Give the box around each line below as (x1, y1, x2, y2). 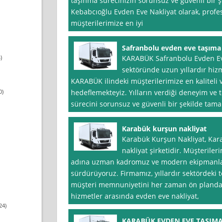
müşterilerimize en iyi (70, 18, 143, 28)
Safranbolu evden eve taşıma (121, 43, 221, 53)
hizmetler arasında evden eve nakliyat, (70, 191, 199, 201)
